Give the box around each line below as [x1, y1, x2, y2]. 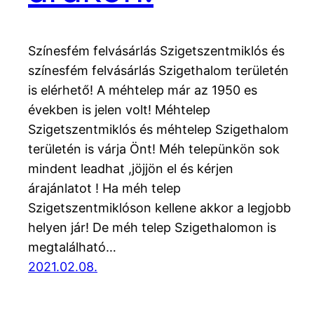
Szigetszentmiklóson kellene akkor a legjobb [28, 200, 291, 216]
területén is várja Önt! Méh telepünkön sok [28, 142, 280, 157]
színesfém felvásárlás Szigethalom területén [28, 63, 289, 78]
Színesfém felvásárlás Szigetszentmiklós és [28, 43, 285, 59]
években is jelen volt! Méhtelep [28, 102, 210, 118]
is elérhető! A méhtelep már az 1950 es [28, 83, 257, 98]
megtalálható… [28, 240, 116, 255]
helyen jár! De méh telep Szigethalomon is [28, 220, 276, 235]
